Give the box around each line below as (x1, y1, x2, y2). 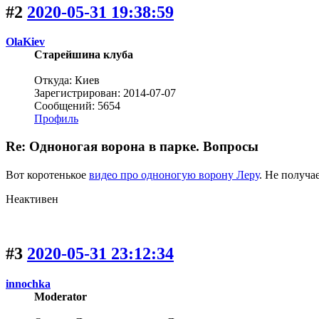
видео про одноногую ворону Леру (89, 168, 259, 181)
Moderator (34, 290, 87, 303)
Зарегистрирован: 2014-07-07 (34, 87, 176, 100)
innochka (6, 277, 51, 290)
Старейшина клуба (34, 48, 133, 61)
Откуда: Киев (34, 74, 100, 87)
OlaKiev (6, 36, 45, 48)
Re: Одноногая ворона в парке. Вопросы (6, 139, 258, 155)
